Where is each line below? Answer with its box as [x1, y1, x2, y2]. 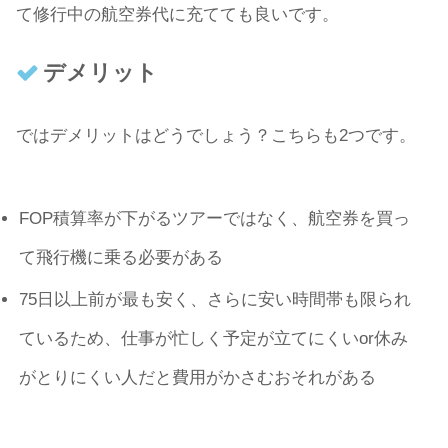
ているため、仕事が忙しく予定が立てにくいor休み [19, 329, 409, 349]
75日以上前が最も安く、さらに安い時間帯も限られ [19, 290, 412, 310]
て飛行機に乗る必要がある [19, 247, 224, 267]
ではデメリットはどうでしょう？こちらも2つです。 [16, 125, 416, 145]
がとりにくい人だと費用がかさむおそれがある [19, 368, 377, 388]
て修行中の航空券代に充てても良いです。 [16, 4, 339, 24]
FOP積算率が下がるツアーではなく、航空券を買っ [19, 208, 411, 228]
